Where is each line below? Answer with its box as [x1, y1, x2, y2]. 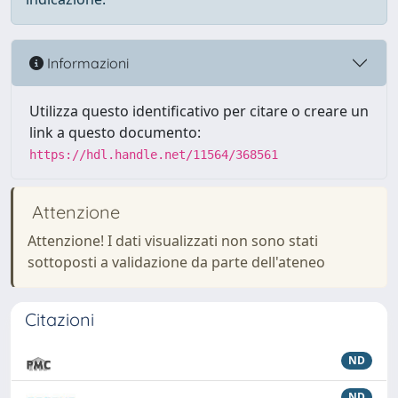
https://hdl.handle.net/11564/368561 [29, 147, 278, 162]
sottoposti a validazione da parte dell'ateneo [28, 252, 325, 272]
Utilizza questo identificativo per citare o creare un [29, 101, 369, 121]
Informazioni [44, 53, 129, 72]
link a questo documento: [29, 123, 201, 142]
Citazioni [25, 308, 94, 330]
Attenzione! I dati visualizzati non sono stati [28, 231, 318, 251]
